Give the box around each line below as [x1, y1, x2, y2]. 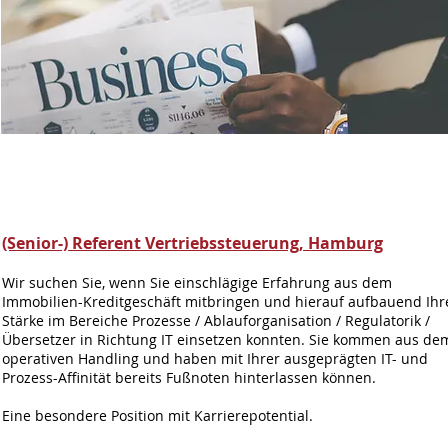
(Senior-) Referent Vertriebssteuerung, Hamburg [2, 232, 383, 254]
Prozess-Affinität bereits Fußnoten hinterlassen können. [2, 368, 376, 387]
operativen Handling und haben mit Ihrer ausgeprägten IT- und [2, 349, 428, 368]
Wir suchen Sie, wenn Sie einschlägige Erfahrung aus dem [2, 273, 392, 292]
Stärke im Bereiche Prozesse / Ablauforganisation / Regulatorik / [2, 311, 430, 330]
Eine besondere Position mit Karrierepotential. [2, 406, 313, 425]
